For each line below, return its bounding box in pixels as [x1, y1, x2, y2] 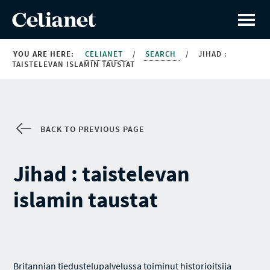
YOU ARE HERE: [13, 49, 74, 59]
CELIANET [85, 49, 125, 59]
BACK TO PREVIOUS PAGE [40, 124, 145, 134]
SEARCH [145, 49, 178, 59]
